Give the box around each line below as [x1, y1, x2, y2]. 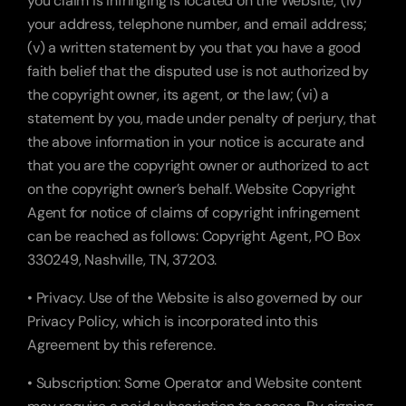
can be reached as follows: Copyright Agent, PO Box [27, 227, 361, 246]
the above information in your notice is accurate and [27, 132, 364, 151]
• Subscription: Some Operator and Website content [27, 373, 362, 392]
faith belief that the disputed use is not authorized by [27, 62, 369, 81]
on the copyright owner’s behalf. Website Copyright [27, 179, 355, 198]
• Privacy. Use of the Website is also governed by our [27, 288, 362, 307]
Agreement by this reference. [27, 335, 216, 354]
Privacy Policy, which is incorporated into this [27, 312, 318, 331]
